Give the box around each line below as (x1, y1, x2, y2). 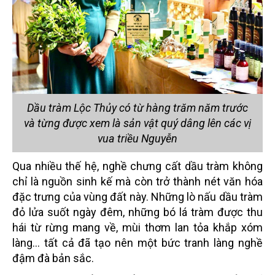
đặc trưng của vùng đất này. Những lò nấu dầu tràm (12, 190, 263, 203)
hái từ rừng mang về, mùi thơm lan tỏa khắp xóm (12, 220, 263, 234)
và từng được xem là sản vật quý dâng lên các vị (24, 116, 251, 130)
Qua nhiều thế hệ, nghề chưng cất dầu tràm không (12, 159, 263, 172)
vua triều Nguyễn (98, 131, 177, 145)
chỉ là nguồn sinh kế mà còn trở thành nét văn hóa (12, 174, 263, 188)
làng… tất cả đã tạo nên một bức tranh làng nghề (12, 236, 263, 249)
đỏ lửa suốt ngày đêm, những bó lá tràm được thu (12, 205, 263, 219)
